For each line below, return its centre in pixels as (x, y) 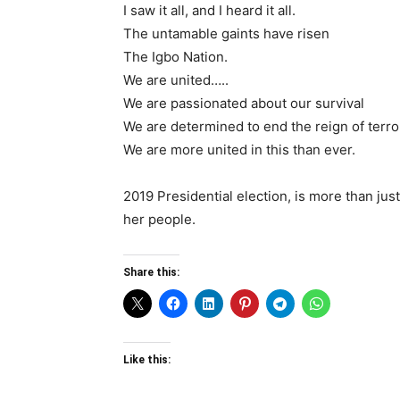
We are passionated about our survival (244, 104)
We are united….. (176, 80)
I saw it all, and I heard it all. (209, 11)
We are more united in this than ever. (239, 150)
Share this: (151, 273)
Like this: (147, 360)
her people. (159, 220)
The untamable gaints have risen (226, 34)
